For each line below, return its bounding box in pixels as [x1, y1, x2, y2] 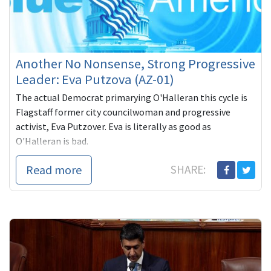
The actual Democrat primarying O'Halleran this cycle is [16, 91, 247, 104]
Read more [26, 162, 82, 178]
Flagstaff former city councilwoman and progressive [16, 106, 230, 119]
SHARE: [171, 162, 208, 177]
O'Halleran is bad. [16, 135, 88, 148]
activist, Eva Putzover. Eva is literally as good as [16, 120, 211, 133]
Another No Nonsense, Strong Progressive [16, 55, 255, 73]
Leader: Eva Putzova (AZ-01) [16, 71, 174, 88]
